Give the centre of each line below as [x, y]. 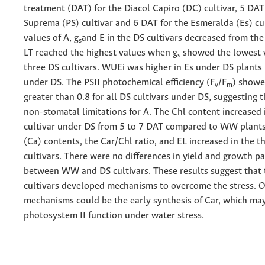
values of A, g [51, 38]
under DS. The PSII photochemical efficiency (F [119, 82]
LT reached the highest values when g [101, 53]
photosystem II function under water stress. [114, 215]
